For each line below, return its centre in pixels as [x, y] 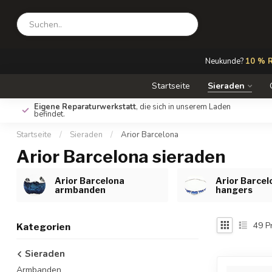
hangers [234, 190]
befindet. [49, 114]
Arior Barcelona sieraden [121, 157]
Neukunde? [225, 61]
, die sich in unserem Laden [183, 107]
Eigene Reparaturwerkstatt [85, 107]
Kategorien [43, 227]
